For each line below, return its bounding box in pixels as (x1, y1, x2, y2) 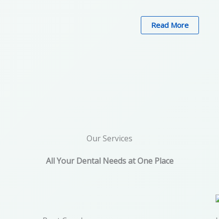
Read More (151, 20, 189, 30)
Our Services (87, 132, 132, 144)
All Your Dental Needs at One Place (45, 155, 174, 166)
